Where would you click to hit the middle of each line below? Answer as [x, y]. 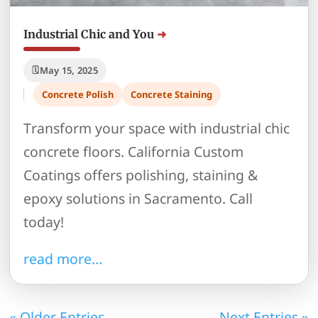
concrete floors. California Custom [134, 151]
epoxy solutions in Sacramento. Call [138, 198]
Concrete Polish [78, 94]
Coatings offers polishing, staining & [141, 175]
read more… [63, 259]
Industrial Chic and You [89, 34]
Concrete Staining [172, 94]
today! [44, 221]
